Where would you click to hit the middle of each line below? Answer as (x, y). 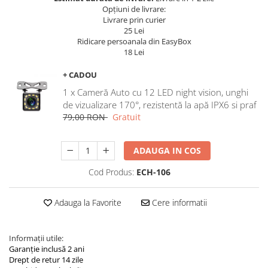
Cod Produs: (111, 172)
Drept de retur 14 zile (46, 259)
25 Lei (134, 30)
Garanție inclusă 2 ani (47, 249)
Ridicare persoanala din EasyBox (134, 41)
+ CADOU (80, 74)
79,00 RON (85, 117)
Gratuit (124, 117)
